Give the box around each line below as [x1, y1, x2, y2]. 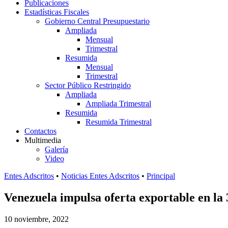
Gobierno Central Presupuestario [45, 17, 150, 25]
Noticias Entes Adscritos [61, 172, 139, 180]
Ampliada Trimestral [85, 99, 151, 108]
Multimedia [24, 136, 61, 145]
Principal [147, 172, 175, 180]
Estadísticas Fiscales [24, 8, 89, 16]
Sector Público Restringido [45, 81, 131, 90]
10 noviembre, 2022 [4, 214, 69, 223]
